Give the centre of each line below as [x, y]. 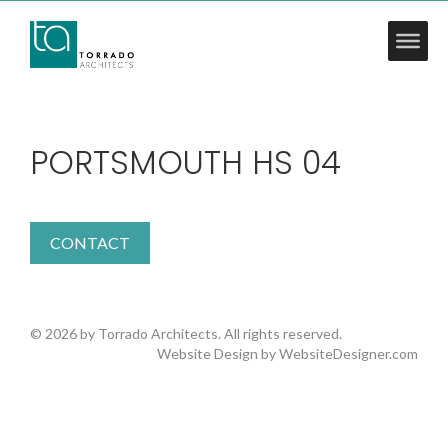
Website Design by [218, 353]
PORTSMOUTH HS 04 [185, 162]
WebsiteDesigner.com [348, 353]
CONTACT [90, 242]
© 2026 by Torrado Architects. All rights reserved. [186, 333]
